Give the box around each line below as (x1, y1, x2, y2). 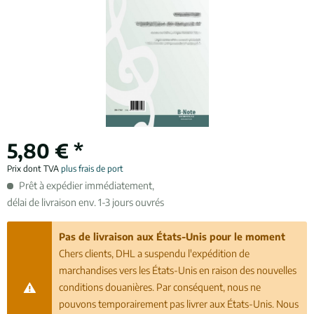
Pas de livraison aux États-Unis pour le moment (59, 231, 286, 243)
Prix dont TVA (7, 163, 61, 174)
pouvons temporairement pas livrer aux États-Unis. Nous (59, 298, 299, 310)
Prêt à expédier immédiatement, (17, 179, 154, 191)
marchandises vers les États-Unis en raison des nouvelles (59, 264, 297, 276)
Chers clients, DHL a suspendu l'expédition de (59, 247, 250, 259)
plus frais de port (61, 163, 123, 174)
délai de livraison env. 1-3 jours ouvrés (7, 196, 164, 208)
